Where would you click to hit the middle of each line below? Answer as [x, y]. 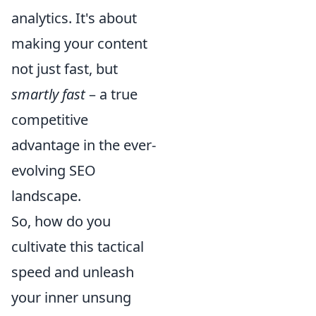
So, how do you [61, 221]
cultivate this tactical [78, 247]
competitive [50, 120]
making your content [79, 43]
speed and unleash [73, 272]
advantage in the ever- [84, 145]
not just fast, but [65, 69]
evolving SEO [54, 170]
